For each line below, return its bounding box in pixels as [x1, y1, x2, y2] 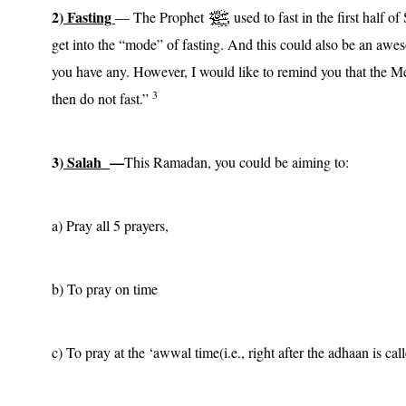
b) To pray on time [52, 278, 158, 298]
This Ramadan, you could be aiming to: [124, 151, 349, 171]
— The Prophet [115, 6, 208, 26]
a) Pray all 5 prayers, [52, 215, 169, 235]
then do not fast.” [52, 88, 152, 108]
